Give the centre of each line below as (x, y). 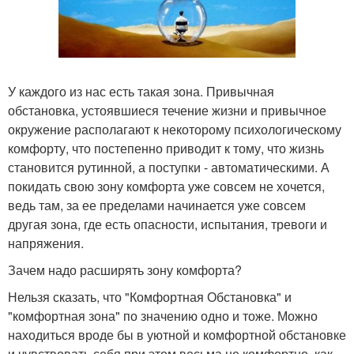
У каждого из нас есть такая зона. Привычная (141, 92)
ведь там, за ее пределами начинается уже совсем (157, 205)
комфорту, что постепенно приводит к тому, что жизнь (166, 149)
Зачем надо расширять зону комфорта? (125, 270)
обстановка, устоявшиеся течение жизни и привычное (167, 111)
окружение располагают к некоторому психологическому (175, 130)
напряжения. (46, 243)
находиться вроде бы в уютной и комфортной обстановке (177, 335)
